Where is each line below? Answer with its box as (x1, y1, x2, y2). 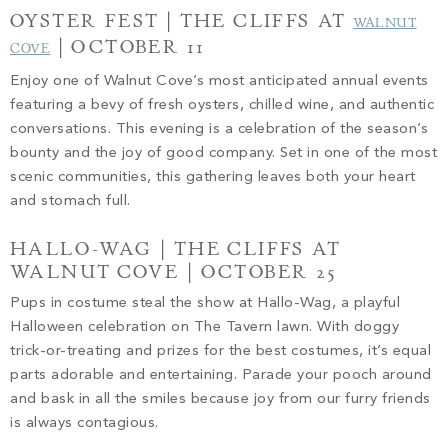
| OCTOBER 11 (50, 34, 213, 59)
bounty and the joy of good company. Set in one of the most (10, 145, 437, 161)
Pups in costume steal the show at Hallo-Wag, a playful (10, 295, 400, 311)
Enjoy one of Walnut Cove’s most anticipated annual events (10, 73, 429, 89)
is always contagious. (10, 415, 163, 431)
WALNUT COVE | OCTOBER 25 (10, 259, 344, 284)
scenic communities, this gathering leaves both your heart (10, 169, 416, 185)
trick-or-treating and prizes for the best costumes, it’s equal (10, 343, 431, 359)
